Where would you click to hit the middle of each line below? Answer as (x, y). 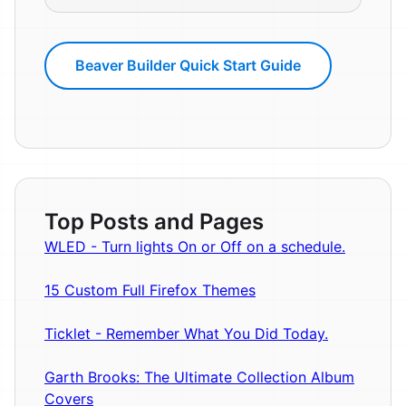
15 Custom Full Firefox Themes (150, 290)
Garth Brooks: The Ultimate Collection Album (199, 377)
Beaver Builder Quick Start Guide (188, 66)
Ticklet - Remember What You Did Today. (186, 334)
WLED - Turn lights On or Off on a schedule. (195, 247)
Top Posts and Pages (154, 222)
